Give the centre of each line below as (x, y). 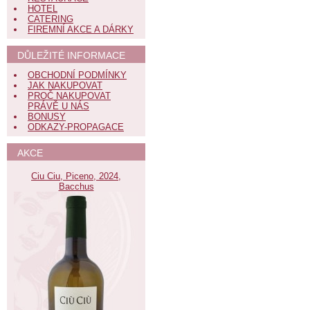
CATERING (51, 19)
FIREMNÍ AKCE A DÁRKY (81, 29)
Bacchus (76, 186)
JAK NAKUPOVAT (65, 85)
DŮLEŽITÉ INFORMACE (71, 55)
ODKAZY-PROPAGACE (76, 127)
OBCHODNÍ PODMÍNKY (77, 75)
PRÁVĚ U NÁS (58, 106)
